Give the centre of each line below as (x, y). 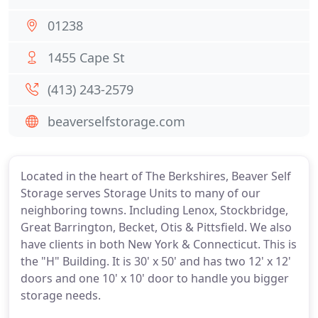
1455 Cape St (86, 57)
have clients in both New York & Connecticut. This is (159, 244)
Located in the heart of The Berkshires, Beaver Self (156, 176)
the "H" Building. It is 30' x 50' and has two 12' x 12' (156, 261)
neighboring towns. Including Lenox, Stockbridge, (154, 210)
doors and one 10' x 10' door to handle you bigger (155, 278)
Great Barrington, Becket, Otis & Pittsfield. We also (156, 227)
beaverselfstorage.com (116, 121)
